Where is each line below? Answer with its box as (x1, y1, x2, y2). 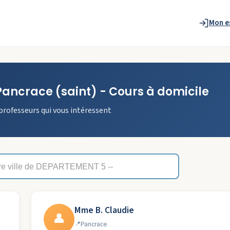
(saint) (52, 84, 97, 100)
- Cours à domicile (97, 84, 209, 100)
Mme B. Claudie (74, 204, 134, 217)
